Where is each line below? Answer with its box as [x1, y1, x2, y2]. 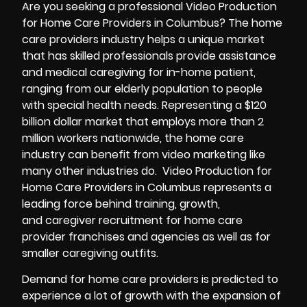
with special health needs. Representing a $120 [22, 97, 267, 113]
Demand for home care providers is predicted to [22, 271, 278, 288]
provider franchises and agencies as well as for [22, 229, 271, 245]
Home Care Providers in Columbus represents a [22, 180, 271, 195]
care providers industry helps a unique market [22, 32, 265, 47]
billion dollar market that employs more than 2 [22, 114, 264, 130]
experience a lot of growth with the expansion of [22, 288, 281, 304]
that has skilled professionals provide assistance [22, 48, 276, 64]
